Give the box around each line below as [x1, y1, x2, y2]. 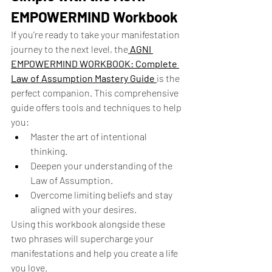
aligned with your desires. [30, 203, 137, 215]
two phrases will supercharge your [11, 233, 155, 244]
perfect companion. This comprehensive [11, 87, 180, 98]
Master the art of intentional [30, 131, 149, 142]
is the [157, 72, 182, 84]
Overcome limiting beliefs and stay [30, 189, 174, 200]
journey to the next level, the [11, 43, 128, 55]
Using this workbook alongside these [11, 218, 167, 229]
